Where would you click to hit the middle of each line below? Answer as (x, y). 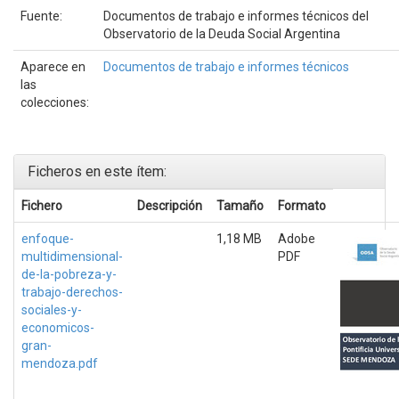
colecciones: (55, 102)
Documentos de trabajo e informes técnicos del (236, 16)
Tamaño (240, 205)
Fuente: (43, 16)
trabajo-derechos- (72, 292)
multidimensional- (72, 256)
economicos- (58, 327)
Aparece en (53, 66)
